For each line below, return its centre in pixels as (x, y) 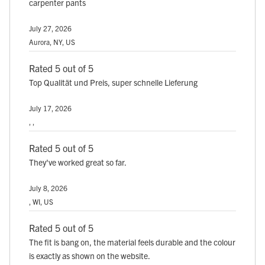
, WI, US (41, 202)
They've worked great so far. (78, 162)
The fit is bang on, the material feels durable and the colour (132, 242)
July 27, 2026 (50, 28)
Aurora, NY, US (52, 42)
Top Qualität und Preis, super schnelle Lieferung (113, 83)
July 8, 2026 (48, 188)
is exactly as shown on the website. (90, 256)
